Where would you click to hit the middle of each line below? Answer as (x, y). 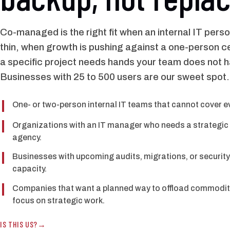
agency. (27, 137)
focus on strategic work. (59, 201)
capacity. (30, 169)
